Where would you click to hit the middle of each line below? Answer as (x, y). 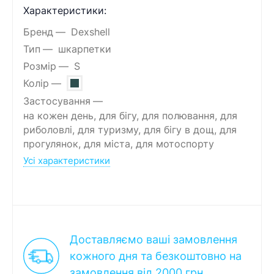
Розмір (40, 66)
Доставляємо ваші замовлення (154, 239)
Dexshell (90, 32)
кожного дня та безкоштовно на (156, 256)
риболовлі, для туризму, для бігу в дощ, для (130, 130)
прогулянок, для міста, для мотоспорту (119, 144)
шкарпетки (84, 49)
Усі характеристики (67, 161)
